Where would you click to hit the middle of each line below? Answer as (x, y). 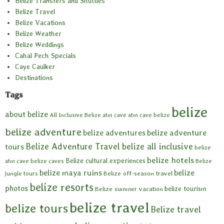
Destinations (34, 78)
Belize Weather (38, 34)
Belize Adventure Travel (73, 147)
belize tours (36, 208)
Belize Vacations (40, 23)
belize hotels (170, 160)
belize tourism (185, 189)
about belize (26, 114)
